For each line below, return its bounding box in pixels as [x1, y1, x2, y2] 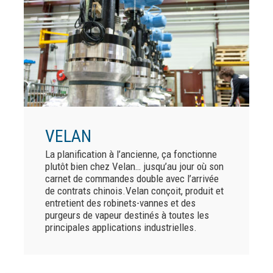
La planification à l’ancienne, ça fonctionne [44, 148, 217, 161]
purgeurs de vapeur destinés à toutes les [44, 209, 209, 222]
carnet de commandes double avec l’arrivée [44, 172, 219, 185]
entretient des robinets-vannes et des [44, 197, 196, 210]
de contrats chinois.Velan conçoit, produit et [44, 185, 224, 197]
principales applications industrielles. [44, 221, 199, 234]
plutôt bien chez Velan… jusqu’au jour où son [44, 160, 224, 173]
